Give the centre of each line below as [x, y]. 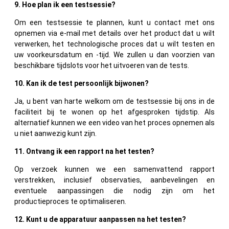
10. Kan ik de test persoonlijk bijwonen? [82, 83]
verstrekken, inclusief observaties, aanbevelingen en [114, 180]
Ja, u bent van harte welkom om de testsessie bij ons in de [114, 101]
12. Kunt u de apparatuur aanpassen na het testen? [100, 219]
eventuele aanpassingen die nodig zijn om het [114, 190]
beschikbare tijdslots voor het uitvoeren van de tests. [102, 65]
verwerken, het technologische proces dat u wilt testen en [114, 44]
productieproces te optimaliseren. [70, 201]
